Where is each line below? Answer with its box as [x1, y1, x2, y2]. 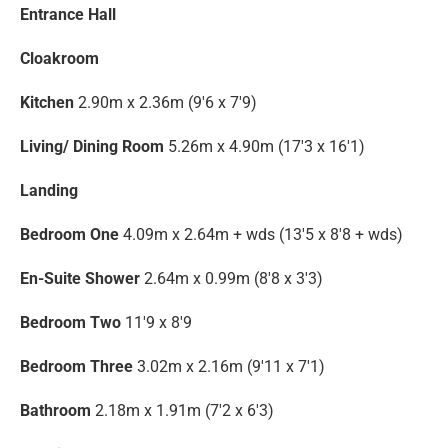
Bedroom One [20, 225, 119, 245]
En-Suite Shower [20, 269, 140, 289]
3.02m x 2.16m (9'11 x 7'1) [137, 357, 325, 377]
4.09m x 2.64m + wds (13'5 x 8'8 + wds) [123, 225, 403, 245]
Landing [20, 181, 78, 201]
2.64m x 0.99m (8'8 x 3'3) [144, 269, 323, 289]
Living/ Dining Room [20, 137, 164, 157]
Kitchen [20, 93, 74, 113]
